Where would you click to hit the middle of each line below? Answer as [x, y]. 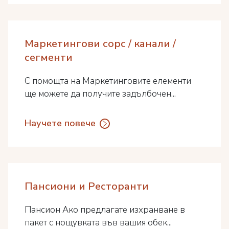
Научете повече [60, 123]
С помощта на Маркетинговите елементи [108, 81]
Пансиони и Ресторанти [87, 186]
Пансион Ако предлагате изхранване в [105, 210]
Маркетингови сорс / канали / [100, 44]
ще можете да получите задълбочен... [100, 94]
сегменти [49, 58]
